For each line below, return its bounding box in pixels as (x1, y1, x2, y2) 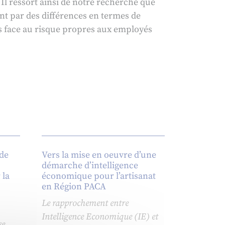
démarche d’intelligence (41, 160, 138, 172)
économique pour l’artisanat (41, 170, 156, 182)
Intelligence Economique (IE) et (41, 211, 158, 223)
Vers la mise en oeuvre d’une (41, 149, 156, 161)
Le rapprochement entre (41, 197, 129, 209)
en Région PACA (41, 181, 106, 193)
